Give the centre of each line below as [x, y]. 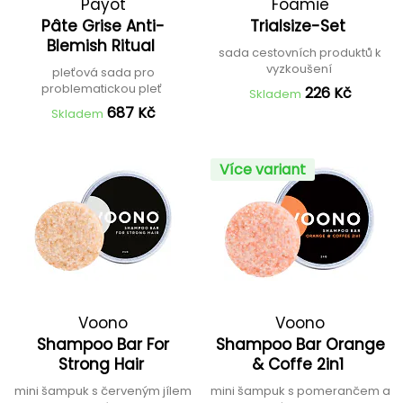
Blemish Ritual [103, 46]
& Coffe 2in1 [300, 364]
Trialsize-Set [300, 26]
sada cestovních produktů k [300, 53]
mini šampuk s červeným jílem [103, 391]
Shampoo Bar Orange [300, 345]
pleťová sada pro [103, 72]
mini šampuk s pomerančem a [300, 391]
